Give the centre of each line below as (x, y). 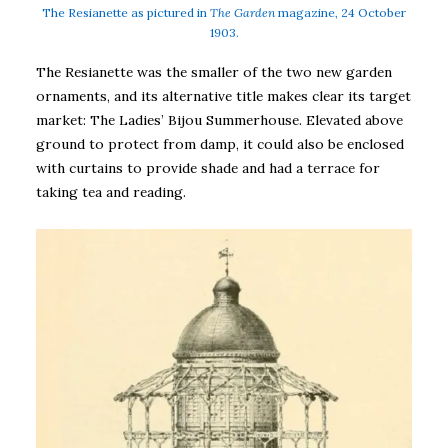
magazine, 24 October (340, 13)
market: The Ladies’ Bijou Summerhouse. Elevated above (219, 120)
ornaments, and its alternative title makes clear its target (223, 96)
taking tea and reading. (111, 192)
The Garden (242, 13)
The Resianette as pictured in (126, 13)
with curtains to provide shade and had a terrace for (208, 168)
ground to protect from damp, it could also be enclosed (220, 144)
